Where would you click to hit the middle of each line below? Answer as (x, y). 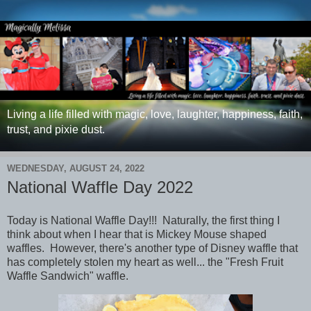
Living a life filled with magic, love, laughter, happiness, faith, (155, 115)
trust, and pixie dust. (56, 130)
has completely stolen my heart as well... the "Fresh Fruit (145, 262)
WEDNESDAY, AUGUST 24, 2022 (76, 168)
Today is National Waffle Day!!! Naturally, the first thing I (143, 220)
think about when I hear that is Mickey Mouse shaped (137, 234)
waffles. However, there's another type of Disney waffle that (152, 248)
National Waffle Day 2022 (100, 187)
